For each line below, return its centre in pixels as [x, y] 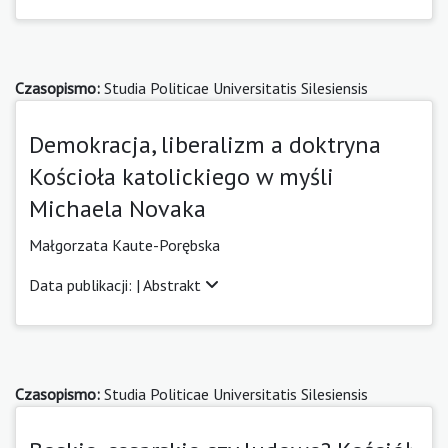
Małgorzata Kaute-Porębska [124, 244]
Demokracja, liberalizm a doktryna [205, 144]
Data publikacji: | [86, 284]
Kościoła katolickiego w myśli [181, 176]
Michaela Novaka [117, 208]
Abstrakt [174, 284]
